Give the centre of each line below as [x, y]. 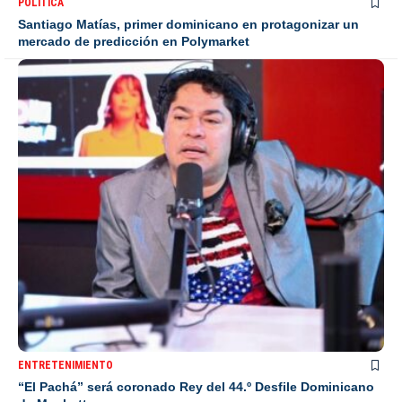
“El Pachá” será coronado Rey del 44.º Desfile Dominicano [196, 387]
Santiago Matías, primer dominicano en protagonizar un [188, 25]
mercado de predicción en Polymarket [134, 42]
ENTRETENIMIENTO [66, 366]
